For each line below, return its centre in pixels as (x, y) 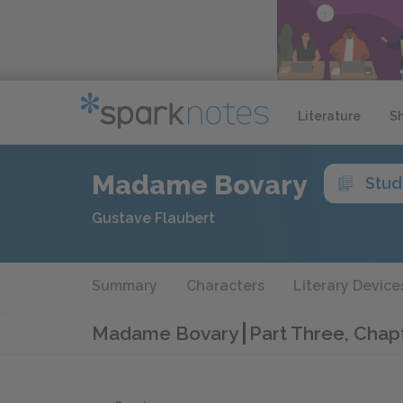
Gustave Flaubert (153, 218)
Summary (125, 286)
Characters (225, 286)
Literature (329, 116)
